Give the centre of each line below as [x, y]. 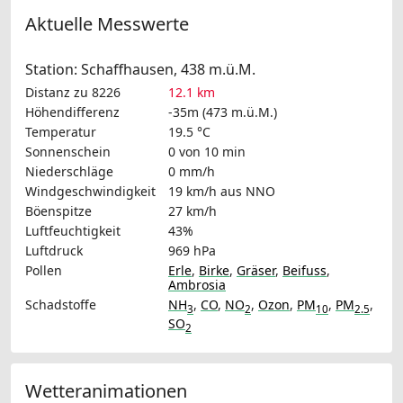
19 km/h [193, 191]
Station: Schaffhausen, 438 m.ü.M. [140, 69]
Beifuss [304, 270]
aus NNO [248, 191]
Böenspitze [58, 210]
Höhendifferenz [72, 112]
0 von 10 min [207, 151]
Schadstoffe [61, 304]
